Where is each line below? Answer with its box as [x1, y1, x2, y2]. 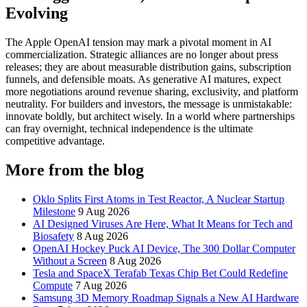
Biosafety [33, 230, 74, 242]
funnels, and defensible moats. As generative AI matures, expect [5, 73, 281, 86]
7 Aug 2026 [75, 279, 127, 291]
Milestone [33, 205, 75, 217]
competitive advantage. [5, 135, 105, 147]
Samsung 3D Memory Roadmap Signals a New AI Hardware [33, 291, 299, 304]
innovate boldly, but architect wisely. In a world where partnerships [5, 110, 295, 123]
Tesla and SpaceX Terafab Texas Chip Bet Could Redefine [33, 267, 288, 279]
